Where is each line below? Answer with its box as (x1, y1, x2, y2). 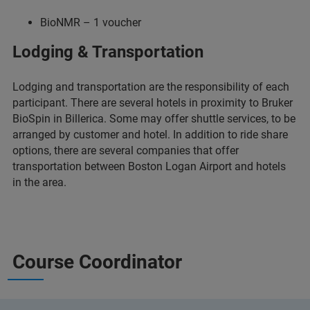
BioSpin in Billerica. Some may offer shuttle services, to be (12, 112, 295, 125)
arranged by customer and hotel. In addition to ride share (12, 128, 288, 141)
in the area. (12, 176, 66, 189)
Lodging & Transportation (12, 42, 203, 62)
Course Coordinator (12, 250, 182, 273)
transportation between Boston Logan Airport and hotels (12, 160, 286, 173)
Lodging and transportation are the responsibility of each (12, 80, 289, 93)
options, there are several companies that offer (12, 144, 239, 157)
